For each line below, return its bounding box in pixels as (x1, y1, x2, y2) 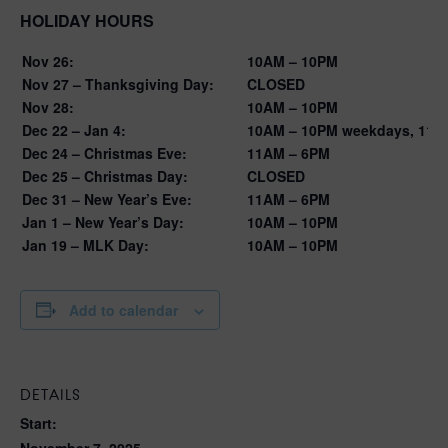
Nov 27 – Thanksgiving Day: (22, 73, 214, 94)
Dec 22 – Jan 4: (22, 119, 126, 140)
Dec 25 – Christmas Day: (22, 165, 188, 186)
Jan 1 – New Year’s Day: (22, 211, 184, 232)
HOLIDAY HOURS (20, 8, 154, 32)
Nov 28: (22, 96, 74, 117)
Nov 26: (22, 50, 74, 71)
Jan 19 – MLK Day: (22, 234, 149, 255)
